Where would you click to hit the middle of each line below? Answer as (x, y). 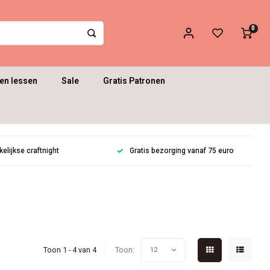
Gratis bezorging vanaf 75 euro (181, 151)
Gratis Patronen (134, 81)
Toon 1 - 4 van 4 (70, 250)
